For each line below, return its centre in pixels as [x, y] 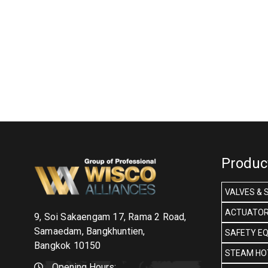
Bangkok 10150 [68, 246]
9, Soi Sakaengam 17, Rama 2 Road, [110, 217]
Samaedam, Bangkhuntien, [90, 232]
